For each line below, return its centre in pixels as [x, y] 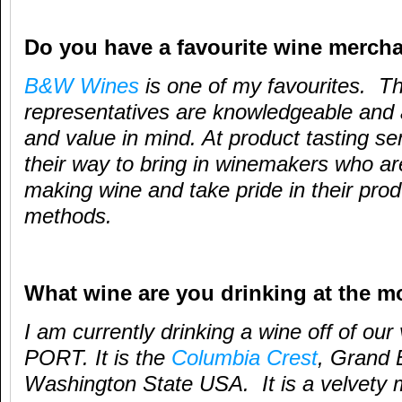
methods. [71, 216]
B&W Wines [82, 86]
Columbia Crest [241, 358]
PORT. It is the [95, 358]
